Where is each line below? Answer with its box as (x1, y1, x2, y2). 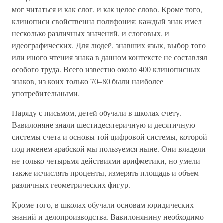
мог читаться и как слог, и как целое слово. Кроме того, (12, 4, 202, 14)
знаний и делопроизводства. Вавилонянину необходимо (12, 211, 204, 222)
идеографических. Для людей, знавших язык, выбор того (12, 40, 206, 50)
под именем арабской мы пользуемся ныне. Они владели (12, 143, 206, 154)
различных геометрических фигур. (12, 179, 130, 190)
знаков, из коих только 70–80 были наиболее (12, 76, 163, 86)
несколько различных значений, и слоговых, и (12, 28, 169, 38)
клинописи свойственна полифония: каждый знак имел (12, 16, 202, 26)
